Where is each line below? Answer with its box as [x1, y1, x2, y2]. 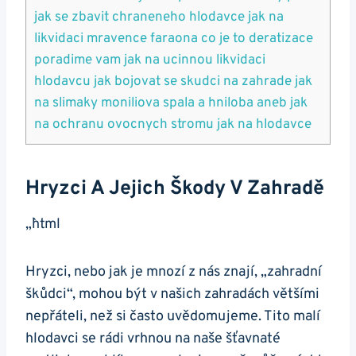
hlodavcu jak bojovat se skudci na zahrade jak [34, 73, 312, 91]
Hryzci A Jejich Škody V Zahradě [25, 176, 324, 202]
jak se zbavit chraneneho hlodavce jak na [34, 9, 284, 27]
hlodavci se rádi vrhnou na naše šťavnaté [25, 330, 281, 349]
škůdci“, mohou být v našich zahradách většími [25, 285, 319, 304]
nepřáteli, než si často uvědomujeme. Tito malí [25, 308, 320, 327]
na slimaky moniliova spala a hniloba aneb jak [34, 95, 308, 113]
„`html [25, 215, 60, 234]
